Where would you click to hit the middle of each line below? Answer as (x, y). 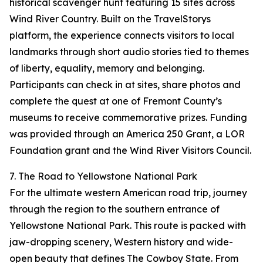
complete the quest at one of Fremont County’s (116, 101)
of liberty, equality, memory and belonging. (107, 68)
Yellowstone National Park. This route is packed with (128, 226)
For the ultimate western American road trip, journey (128, 193)
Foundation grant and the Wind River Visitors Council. (130, 151)
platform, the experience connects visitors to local (122, 36)
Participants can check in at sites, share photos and (125, 85)
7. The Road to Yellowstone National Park (103, 176)
